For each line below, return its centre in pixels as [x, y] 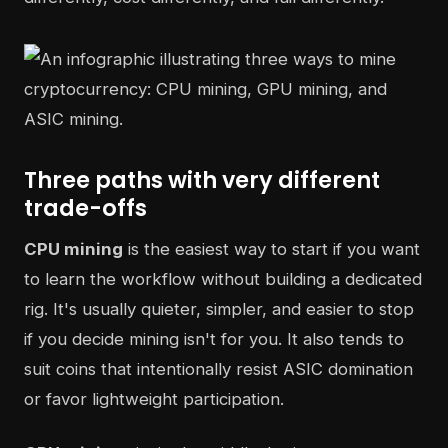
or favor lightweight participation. [154, 398]
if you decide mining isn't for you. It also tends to [214, 338]
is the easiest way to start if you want [271, 248]
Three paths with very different [202, 179]
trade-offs [85, 207]
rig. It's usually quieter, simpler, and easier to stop [219, 308]
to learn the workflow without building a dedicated [223, 278]
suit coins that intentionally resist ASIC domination [218, 368]
